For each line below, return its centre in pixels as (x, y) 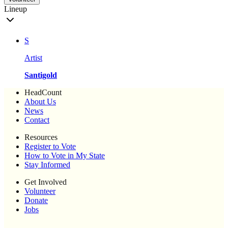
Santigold (41, 75)
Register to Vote (50, 147)
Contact (37, 120)
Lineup (16, 9)
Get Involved (46, 182)
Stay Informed (47, 165)
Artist (33, 58)
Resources (41, 137)
